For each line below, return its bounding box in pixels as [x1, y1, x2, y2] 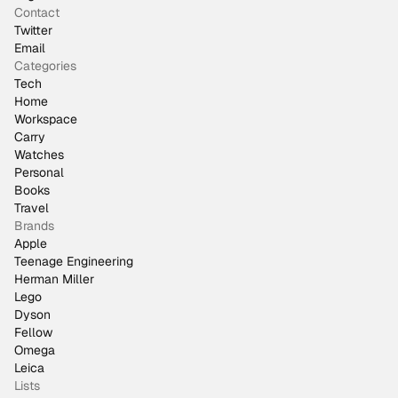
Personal [14, 164, 64, 180]
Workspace [14, 111, 77, 127]
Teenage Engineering [14, 253, 133, 269]
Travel [14, 200, 49, 216]
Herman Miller [14, 271, 94, 287]
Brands [14, 218, 54, 234]
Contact [14, 4, 60, 20]
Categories [14, 58, 76, 74]
